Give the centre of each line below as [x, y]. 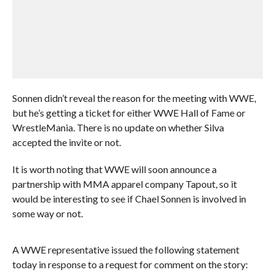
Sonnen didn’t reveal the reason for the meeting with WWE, [134, 98]
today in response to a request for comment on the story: [130, 264]
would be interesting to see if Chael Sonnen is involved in [129, 198]
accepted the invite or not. [66, 142]
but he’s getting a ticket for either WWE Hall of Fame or [129, 112]
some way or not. [47, 213]
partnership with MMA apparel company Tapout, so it [124, 184]
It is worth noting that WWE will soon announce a [114, 169]
